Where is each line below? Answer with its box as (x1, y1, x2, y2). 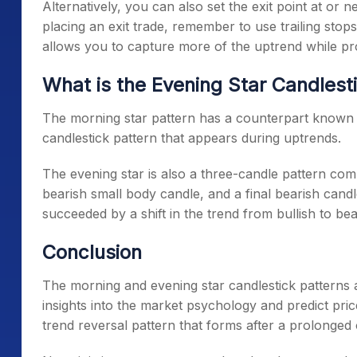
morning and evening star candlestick (70, 277, 296, 293)
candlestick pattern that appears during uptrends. (42, 130, 341, 146)
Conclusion (42, 241, 142, 264)
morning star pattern (70, 110, 195, 126)
